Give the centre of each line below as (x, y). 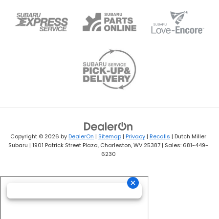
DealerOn (81, 137)
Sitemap (110, 137)
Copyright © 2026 (35, 137)
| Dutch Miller (188, 137)
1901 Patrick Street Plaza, (65, 145)
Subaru (18, 145)
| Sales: (172, 145)
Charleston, (115, 145)
